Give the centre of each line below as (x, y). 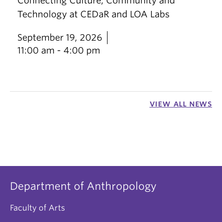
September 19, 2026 (60, 37)
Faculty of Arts (37, 208)
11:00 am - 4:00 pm (59, 50)
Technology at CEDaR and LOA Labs (93, 14)
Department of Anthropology (83, 186)
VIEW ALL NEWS (181, 104)
